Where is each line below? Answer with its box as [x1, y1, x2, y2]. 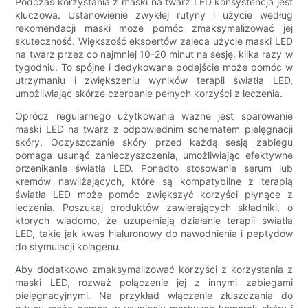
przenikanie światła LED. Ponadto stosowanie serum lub [15, 162, 293, 175]
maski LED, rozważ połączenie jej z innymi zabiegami [15, 276, 293, 289]
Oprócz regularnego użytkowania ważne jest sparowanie [15, 110, 293, 122]
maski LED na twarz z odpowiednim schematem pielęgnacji [15, 123, 293, 135]
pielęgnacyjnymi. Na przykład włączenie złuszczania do [15, 289, 293, 302]
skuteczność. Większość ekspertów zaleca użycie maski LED [15, 35, 293, 47]
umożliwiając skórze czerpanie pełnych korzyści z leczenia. [15, 87, 283, 100]
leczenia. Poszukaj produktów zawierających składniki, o [15, 201, 293, 214]
